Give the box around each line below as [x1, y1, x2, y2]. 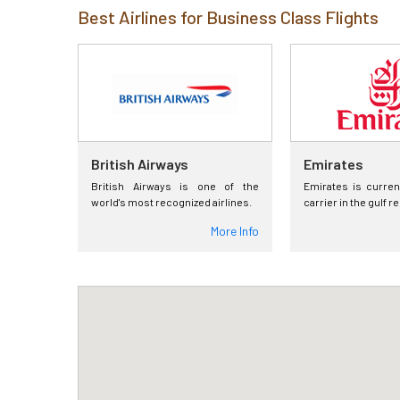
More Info [211, 223, 259, 238]
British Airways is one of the [91, 179, 259, 192]
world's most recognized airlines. [91, 196, 252, 208]
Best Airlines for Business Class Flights [78, 6, 379, 28]
